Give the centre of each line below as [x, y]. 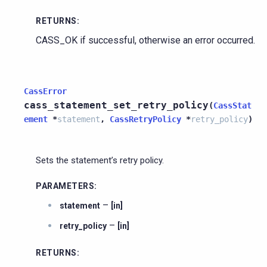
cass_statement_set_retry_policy [116, 105]
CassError [45, 91]
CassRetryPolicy [145, 119]
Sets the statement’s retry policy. [100, 160]
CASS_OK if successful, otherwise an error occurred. [145, 40]
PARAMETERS [65, 186]
